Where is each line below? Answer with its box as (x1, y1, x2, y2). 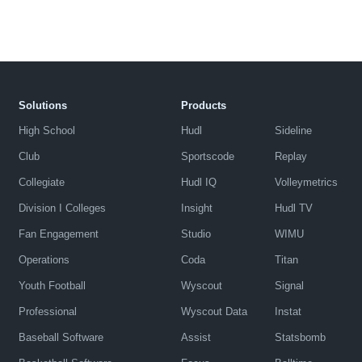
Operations (18, 253, 69, 266)
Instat (274, 305, 301, 318)
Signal (274, 279, 304, 292)
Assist (180, 330, 211, 343)
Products (180, 99, 226, 112)
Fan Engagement (18, 227, 99, 240)
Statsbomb (274, 330, 326, 343)
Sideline (274, 124, 312, 137)
